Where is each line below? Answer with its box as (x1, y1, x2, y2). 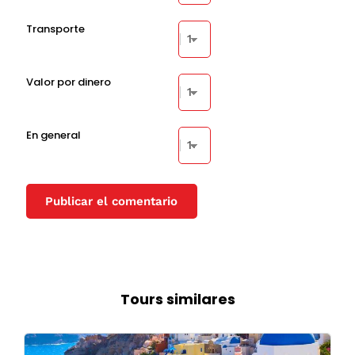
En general (25, 127, 81, 143)
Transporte (25, 21, 85, 36)
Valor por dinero (25, 74, 111, 90)
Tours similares (120, 289, 235, 310)
